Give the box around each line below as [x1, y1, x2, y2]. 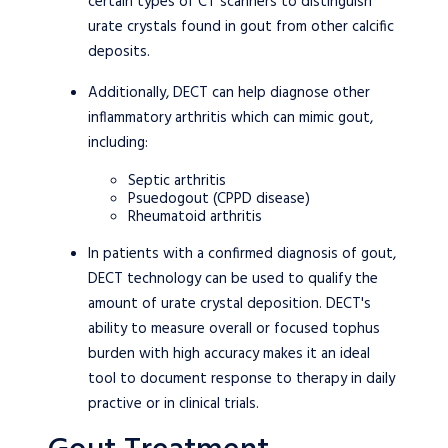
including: [88, 131, 148, 155]
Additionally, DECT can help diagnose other [88, 81, 370, 105]
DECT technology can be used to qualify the [88, 267, 378, 291]
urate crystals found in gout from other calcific [88, 15, 394, 39]
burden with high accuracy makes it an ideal [88, 342, 370, 366]
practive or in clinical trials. [88, 392, 259, 416]
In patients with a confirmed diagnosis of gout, [88, 242, 396, 266]
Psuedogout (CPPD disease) [128, 187, 310, 211]
